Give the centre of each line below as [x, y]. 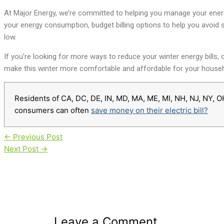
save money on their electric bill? [149, 110]
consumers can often [53, 110]
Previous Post [37, 137]
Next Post [22, 149]
